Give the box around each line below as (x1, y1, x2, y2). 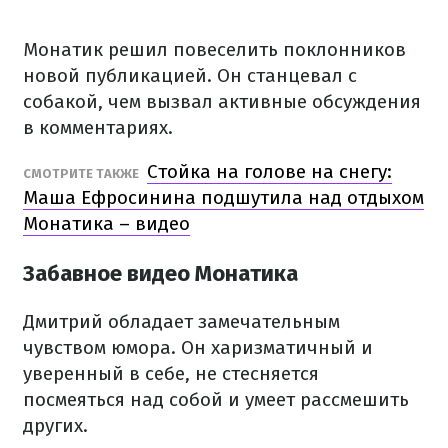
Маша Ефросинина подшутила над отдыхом (23, 186, 424, 209)
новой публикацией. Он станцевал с (23, 64, 357, 87)
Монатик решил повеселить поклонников (23, 38, 406, 61)
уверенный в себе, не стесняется (23, 362, 319, 386)
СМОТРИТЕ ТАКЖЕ (23, 166, 142, 181)
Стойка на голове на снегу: (147, 160, 392, 183)
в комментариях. (23, 116, 173, 139)
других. (23, 414, 88, 438)
